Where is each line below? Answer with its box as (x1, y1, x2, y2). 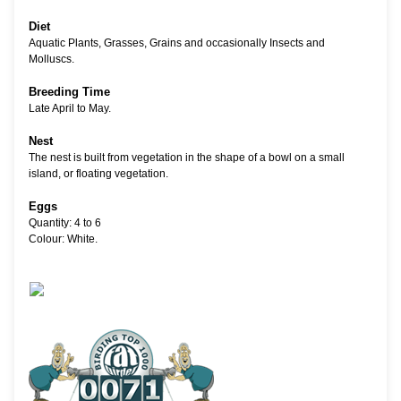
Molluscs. (29, 53, 74, 66)
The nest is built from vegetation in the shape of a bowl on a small (29, 151, 345, 165)
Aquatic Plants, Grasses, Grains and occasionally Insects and (29, 37, 325, 50)
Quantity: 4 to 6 (29, 217, 101, 230)
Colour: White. (29, 233, 98, 246)
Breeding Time (29, 85, 110, 99)
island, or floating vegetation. (29, 167, 168, 181)
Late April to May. (29, 102, 111, 115)
